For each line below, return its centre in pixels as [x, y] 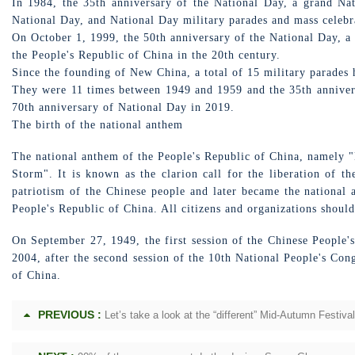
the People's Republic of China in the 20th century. [146, 55]
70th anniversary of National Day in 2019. [123, 107]
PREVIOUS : [70, 315]
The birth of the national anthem [97, 125]
